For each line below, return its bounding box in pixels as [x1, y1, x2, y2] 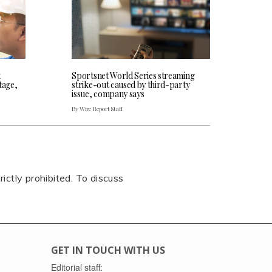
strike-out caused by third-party [72, 78, 190, 90]
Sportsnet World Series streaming [72, 69, 195, 81]
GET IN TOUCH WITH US [50, 243, 165, 257]
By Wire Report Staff [72, 104, 123, 113]
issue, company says [72, 87, 144, 100]
